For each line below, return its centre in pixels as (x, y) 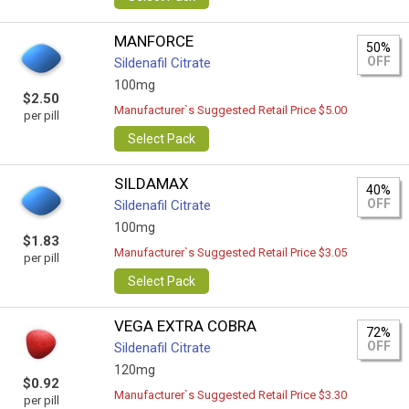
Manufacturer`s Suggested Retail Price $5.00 (231, 110)
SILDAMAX (152, 184)
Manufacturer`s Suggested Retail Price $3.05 (231, 252)
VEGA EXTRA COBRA (186, 326)
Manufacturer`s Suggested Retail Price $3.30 (231, 395)
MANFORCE (154, 41)
